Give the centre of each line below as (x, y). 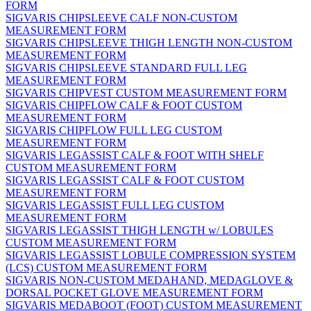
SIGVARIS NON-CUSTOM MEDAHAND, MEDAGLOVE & (149, 280)
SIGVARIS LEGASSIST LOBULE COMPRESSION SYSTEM (151, 255)
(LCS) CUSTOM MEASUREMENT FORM (106, 268)
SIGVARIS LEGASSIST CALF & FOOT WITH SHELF (135, 155)
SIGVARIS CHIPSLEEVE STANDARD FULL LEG (126, 68)
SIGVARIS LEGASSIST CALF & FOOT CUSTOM (125, 180)
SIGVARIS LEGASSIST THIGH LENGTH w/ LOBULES (140, 230)
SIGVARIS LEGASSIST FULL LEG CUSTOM (115, 205)
